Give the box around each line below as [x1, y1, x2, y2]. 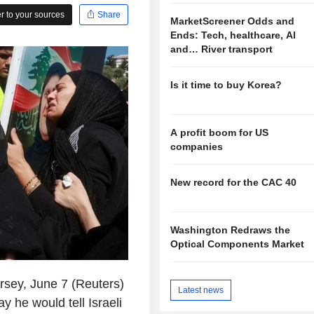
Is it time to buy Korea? [170, 79, 282, 91]
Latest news [178, 285, 224, 295]
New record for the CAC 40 [170, 177, 297, 189]
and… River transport [170, 43, 273, 55]
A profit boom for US [170, 127, 269, 139]
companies [170, 141, 224, 153]
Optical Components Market [170, 238, 305, 250]
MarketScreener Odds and [170, 15, 295, 27]
